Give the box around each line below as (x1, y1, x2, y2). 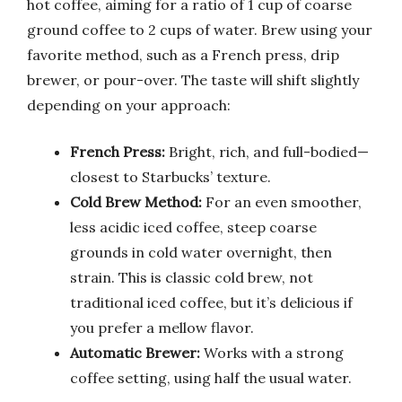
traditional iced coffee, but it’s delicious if (70, 293, 353, 311)
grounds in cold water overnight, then (70, 243, 332, 261)
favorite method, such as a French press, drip (27, 46, 339, 64)
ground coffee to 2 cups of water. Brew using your (27, 21, 372, 39)
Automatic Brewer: (70, 344, 200, 362)
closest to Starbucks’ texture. (70, 168, 271, 186)
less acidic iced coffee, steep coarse (70, 218, 317, 236)
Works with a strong (200, 344, 344, 362)
